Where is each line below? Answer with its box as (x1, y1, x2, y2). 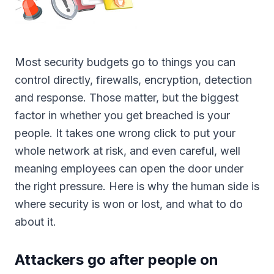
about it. (15, 215, 56, 228)
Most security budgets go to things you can (15, 56, 235, 68)
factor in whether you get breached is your (15, 109, 230, 122)
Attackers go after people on (15, 251, 218, 268)
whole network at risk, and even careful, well (15, 144, 240, 157)
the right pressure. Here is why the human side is (15, 180, 259, 193)
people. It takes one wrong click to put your (15, 127, 235, 139)
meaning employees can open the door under (15, 162, 243, 175)
